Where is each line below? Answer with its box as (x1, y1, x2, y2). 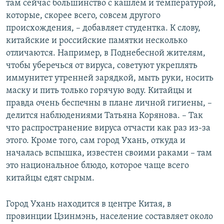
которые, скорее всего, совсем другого (6, 11, 160, 21)
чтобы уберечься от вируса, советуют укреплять (6, 61, 197, 71)
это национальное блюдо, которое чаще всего (6, 161, 189, 171)
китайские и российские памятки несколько (6, 36, 187, 46)
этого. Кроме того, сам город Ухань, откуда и (6, 136, 185, 146)
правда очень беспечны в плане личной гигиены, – (6, 98, 212, 108)
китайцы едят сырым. (6, 173, 94, 183)
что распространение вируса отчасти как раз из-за (6, 123, 210, 133)
